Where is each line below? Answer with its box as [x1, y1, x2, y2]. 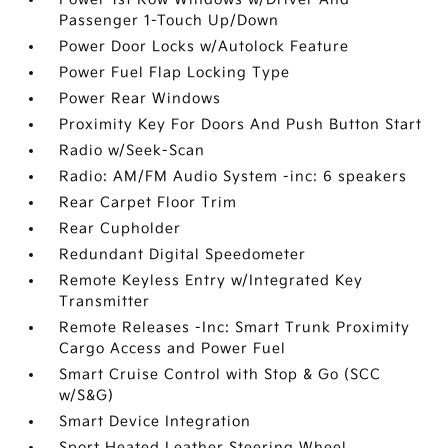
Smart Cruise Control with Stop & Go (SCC [59, 366, 382, 383]
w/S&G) [59, 387, 115, 404]
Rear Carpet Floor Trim [59, 194, 238, 211]
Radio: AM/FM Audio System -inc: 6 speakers [59, 168, 408, 185]
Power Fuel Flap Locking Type [59, 64, 291, 81]
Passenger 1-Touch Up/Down [59, 12, 280, 29]
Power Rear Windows [59, 90, 222, 107]
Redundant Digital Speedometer [59, 246, 307, 263]
